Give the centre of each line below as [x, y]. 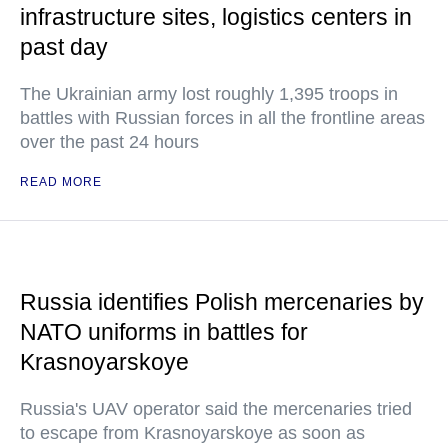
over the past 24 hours [109, 142]
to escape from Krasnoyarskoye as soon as [192, 433]
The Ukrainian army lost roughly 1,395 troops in [209, 94]
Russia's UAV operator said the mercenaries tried [216, 409]
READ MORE [61, 182]
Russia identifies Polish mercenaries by [222, 302]
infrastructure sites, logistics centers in [216, 17]
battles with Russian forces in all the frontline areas [222, 118]
